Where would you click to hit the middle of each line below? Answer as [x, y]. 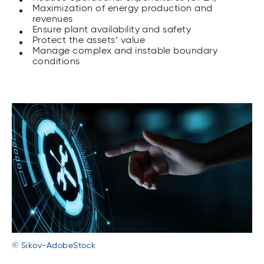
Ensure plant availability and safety [112, 30]
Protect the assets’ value [89, 41]
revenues [53, 19]
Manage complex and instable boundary [125, 51]
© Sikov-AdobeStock [54, 245]
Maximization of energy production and [123, 9]
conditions [56, 62]
